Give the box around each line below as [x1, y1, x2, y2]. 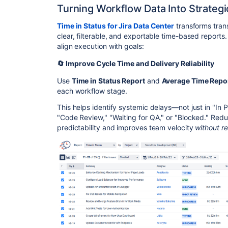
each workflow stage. [57, 87, 128, 96]
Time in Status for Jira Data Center [57, 21, 175, 31]
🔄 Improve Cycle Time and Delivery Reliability [57, 59, 215, 68]
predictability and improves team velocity [57, 123, 195, 132]
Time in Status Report [71, 76, 145, 85]
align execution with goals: [57, 42, 144, 51]
